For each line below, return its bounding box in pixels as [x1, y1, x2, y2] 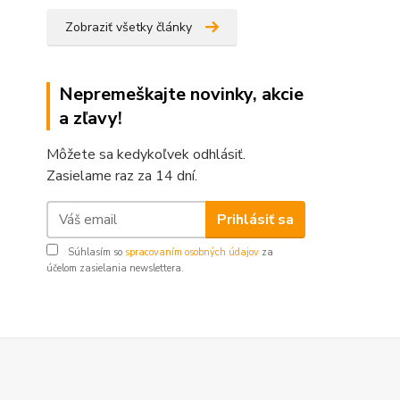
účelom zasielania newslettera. [46, 262, 184, 275]
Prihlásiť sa [216, 209, 294, 229]
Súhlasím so [65, 246, 125, 259]
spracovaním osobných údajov [125, 246, 259, 259]
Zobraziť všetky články [65, 19, 192, 36]
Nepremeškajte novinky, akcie [59, 82, 304, 106]
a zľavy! [59, 106, 122, 130]
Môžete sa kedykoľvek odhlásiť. [46, 145, 246, 164]
